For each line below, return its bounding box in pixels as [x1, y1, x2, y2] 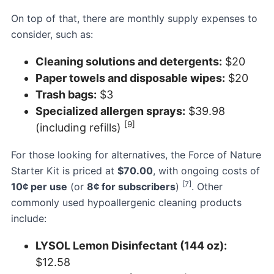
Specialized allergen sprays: [35, 104, 185, 117]
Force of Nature [188, 148, 261, 161]
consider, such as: [11, 28, 93, 40]
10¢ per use [11, 180, 67, 193]
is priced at [59, 164, 117, 177]
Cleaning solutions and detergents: [35, 54, 222, 68]
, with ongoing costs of [153, 164, 260, 177]
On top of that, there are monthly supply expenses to [11, 12, 257, 24]
